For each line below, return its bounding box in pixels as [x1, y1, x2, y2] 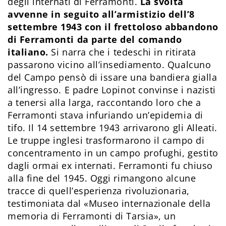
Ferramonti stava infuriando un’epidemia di [8, 109, 203, 122]
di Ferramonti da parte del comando [8, 33, 182, 46]
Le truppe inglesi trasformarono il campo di [8, 134, 205, 147]
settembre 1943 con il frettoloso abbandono [8, 21, 218, 33]
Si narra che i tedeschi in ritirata [48, 46, 196, 59]
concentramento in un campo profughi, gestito [8, 147, 218, 159]
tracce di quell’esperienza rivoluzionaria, [8, 185, 190, 197]
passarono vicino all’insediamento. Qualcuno [8, 59, 211, 71]
